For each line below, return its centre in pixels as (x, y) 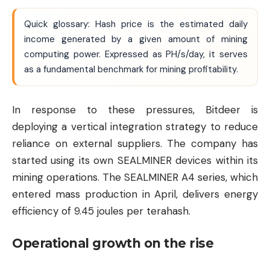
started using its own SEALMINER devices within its (135, 161)
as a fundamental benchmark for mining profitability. (131, 69)
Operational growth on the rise (113, 243)
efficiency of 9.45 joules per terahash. (101, 211)
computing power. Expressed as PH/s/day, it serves (136, 54)
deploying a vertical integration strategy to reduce (135, 127)
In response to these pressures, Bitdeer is (135, 110)
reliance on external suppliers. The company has (135, 144)
